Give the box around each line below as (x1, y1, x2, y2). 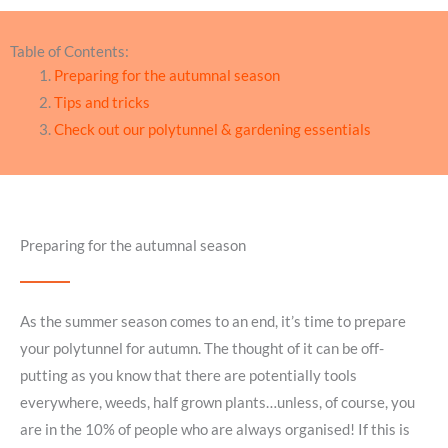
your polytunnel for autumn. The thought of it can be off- (20, 340, 384, 358)
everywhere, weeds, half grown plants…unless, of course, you (20, 394, 415, 412)
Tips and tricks (53, 94, 150, 112)
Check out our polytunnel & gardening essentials (53, 121, 371, 139)
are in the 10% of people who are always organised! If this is (20, 421, 410, 439)
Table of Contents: (10, 43, 129, 61)
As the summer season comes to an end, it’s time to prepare (20, 313, 406, 331)
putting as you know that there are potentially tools (20, 367, 357, 385)
